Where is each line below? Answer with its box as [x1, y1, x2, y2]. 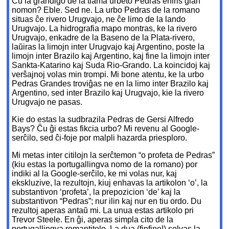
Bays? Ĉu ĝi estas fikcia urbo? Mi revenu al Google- [12, 124, 200, 133]
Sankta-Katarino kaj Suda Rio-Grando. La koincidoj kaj [12, 61, 211, 70]
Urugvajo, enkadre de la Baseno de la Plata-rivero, [12, 33, 195, 42]
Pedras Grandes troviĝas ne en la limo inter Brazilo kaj [12, 79, 209, 88]
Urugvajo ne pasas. [12, 98, 83, 107]
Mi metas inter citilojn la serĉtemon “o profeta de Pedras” [12, 151, 215, 160]
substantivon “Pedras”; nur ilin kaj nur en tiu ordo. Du [12, 197, 202, 206]
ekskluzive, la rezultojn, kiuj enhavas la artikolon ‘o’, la [12, 178, 208, 188]
